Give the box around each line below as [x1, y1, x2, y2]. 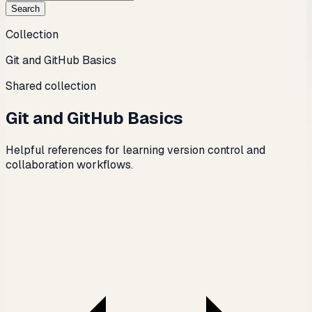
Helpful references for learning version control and [6, 142, 265, 157]
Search [11, 3, 40, 14]
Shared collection [6, 79, 96, 93]
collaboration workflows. [6, 157, 133, 172]
